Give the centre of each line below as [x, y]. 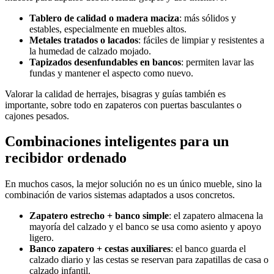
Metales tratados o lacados [84, 40]
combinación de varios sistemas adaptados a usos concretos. [120, 195]
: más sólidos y [208, 18]
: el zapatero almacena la [216, 216]
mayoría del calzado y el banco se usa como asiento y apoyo [145, 227]
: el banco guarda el [208, 249]
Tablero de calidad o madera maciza [104, 18]
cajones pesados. [37, 116]
